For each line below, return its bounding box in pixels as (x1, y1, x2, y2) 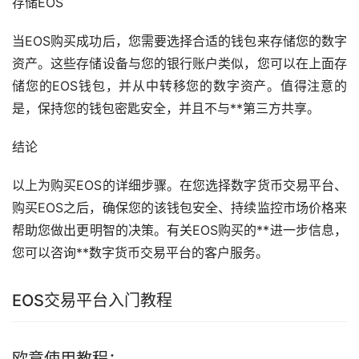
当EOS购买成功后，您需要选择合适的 (12, 32, 232, 49)
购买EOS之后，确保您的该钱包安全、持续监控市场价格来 (12, 199, 347, 216)
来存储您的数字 (256, 32, 348, 49)
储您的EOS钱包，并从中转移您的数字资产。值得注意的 (12, 77, 347, 94)
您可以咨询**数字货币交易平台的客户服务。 (12, 244, 268, 260)
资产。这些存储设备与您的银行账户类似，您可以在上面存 (12, 54, 347, 71)
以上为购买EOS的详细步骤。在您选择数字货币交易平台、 (12, 176, 347, 193)
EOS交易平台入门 (12, 290, 140, 310)
